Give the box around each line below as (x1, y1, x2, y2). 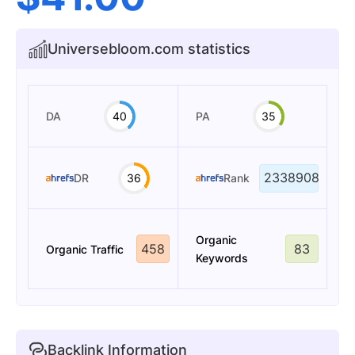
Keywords (195, 251, 248, 265)
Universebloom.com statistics (48, 40, 250, 57)
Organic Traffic (46, 242, 124, 256)
